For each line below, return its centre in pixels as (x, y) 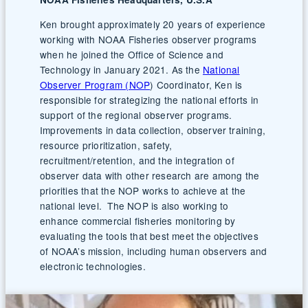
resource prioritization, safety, (106, 145)
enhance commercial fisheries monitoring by (138, 221)
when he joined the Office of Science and (132, 55)
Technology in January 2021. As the (121, 70)
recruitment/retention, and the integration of (137, 161)
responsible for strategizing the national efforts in (150, 100)
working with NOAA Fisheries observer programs (148, 40)
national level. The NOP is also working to (134, 206)
